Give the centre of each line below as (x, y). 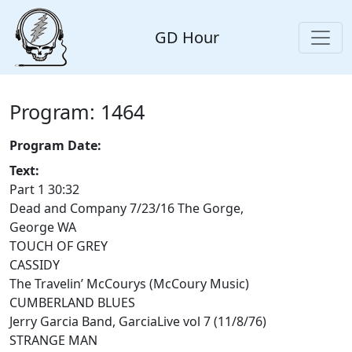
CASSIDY (35, 265)
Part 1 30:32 (44, 190)
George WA (43, 227)
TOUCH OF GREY (59, 246)
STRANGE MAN (53, 341)
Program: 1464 (77, 112)
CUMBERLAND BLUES (72, 303)
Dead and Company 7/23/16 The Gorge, (126, 209)
